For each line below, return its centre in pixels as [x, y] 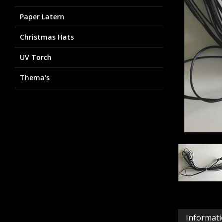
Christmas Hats [47, 37]
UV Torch [36, 57]
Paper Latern [42, 17]
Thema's [35, 78]
